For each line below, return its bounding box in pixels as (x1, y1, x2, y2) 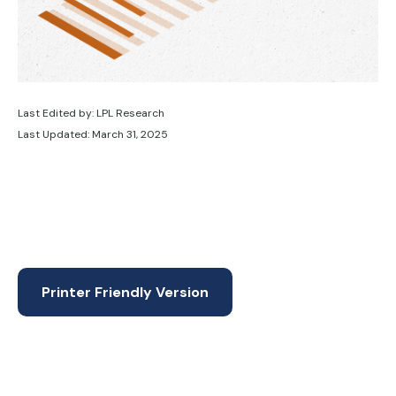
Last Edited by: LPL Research (18, 106, 164, 120)
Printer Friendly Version (42, 283, 209, 301)
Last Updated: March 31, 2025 (18, 127, 168, 141)
